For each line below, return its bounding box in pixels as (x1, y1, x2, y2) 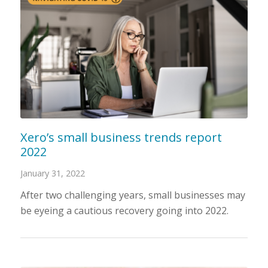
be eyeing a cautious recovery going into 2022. (20, 204, 231, 218)
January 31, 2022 (20, 167, 85, 179)
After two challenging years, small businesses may (20, 188, 245, 202)
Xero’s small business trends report (20, 129, 222, 146)
